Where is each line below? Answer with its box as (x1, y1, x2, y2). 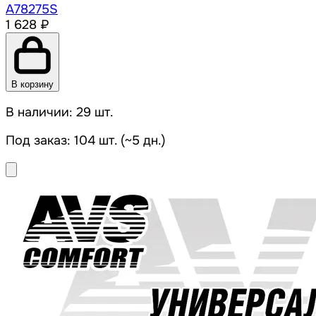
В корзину (11, 79, 54, 90)
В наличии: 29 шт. (6, 104, 114, 121)
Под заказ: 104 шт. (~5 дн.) (6, 133, 166, 149)
